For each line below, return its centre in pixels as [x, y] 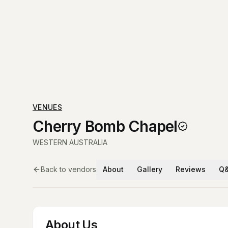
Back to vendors [68, 169]
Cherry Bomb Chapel [105, 126]
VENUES [48, 107]
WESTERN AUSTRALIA [70, 142]
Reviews [191, 169]
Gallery [150, 169]
